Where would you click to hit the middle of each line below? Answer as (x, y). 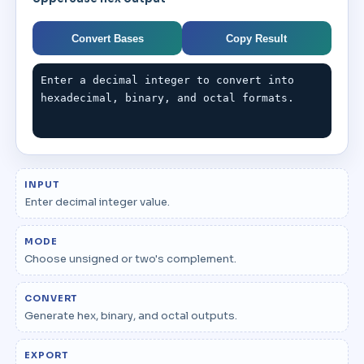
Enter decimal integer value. (97, 202)
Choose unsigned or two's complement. (131, 259)
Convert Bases (107, 38)
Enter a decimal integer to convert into (168, 80)
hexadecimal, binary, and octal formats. (168, 98)
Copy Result (257, 38)
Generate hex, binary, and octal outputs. (131, 316)
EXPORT (47, 355)
